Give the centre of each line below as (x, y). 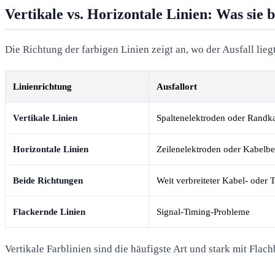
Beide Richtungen (48, 180)
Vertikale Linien (45, 118)
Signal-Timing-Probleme (203, 211)
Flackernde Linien (49, 211)
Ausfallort (177, 86)
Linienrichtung (42, 86)
